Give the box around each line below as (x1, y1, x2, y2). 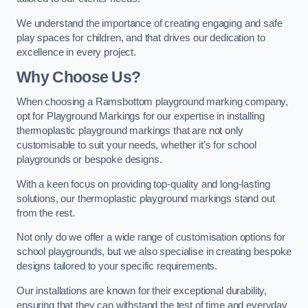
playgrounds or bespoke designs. (16, 153, 162, 165)
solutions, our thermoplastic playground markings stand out (16, 192, 275, 204)
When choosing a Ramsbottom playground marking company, (16, 96, 289, 107)
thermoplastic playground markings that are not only (16, 124, 243, 136)
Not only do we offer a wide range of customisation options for (16, 232, 285, 243)
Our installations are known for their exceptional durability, (16, 285, 267, 296)
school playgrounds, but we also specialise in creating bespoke (16, 246, 291, 258)
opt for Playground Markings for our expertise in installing (16, 110, 265, 122)
